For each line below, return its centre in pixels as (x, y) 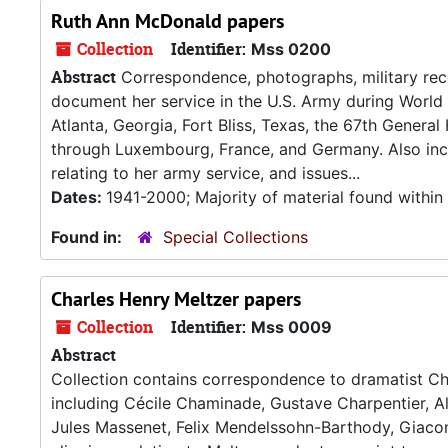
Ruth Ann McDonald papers (167, 21)
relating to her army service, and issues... (205, 173)
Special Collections (235, 237)
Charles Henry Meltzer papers (176, 299)
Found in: (88, 237)
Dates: (78, 197)
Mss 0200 (291, 49)
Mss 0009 (291, 327)
